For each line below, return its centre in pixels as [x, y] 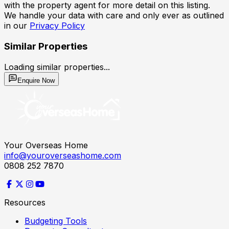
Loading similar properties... [57, 67]
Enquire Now [36, 80]
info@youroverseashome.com [63, 155]
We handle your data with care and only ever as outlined [114, 16]
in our [16, 26]
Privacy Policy [57, 26]
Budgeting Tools [56, 221]
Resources [25, 202]
